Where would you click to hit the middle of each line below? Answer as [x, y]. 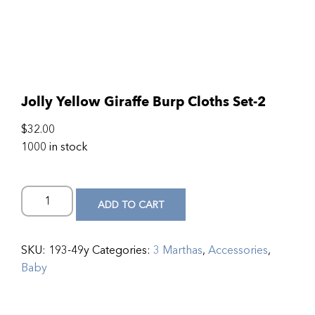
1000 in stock [54, 147]
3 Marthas [178, 250]
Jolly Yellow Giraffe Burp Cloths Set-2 [143, 102]
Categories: [123, 250]
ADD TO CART [131, 205]
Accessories [238, 250]
